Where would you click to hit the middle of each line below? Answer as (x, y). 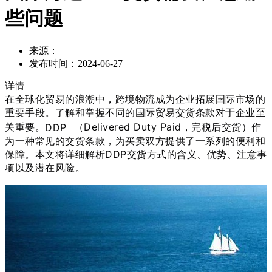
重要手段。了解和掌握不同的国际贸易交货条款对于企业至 (135, 113)
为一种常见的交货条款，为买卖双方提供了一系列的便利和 (135, 141)
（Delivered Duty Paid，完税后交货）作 (168, 127)
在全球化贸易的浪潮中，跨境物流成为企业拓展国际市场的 (135, 99)
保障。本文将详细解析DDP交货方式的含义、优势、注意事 (136, 154)
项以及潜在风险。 (45, 167)
